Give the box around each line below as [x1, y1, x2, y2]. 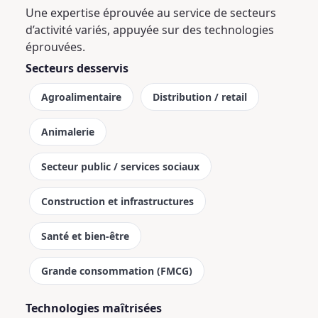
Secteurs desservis [26, 60, 128, 76]
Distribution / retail [153, 90, 247, 104]
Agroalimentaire [41, 90, 121, 104]
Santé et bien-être [41, 229, 129, 243]
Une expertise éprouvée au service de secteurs [26, 5, 276, 21]
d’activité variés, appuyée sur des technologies [26, 22, 274, 38]
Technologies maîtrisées [26, 300, 162, 316]
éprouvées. [26, 39, 85, 55]
